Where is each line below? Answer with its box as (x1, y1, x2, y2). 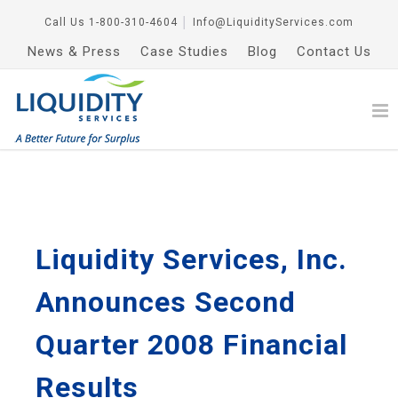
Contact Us (296, 44, 371, 60)
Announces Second (36, 285, 296, 319)
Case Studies (139, 44, 228, 60)
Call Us (44, 16, 85, 28)
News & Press (27, 44, 121, 60)
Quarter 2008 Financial (36, 328, 347, 362)
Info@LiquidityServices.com (193, 16, 354, 28)
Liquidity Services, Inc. (36, 243, 347, 276)
